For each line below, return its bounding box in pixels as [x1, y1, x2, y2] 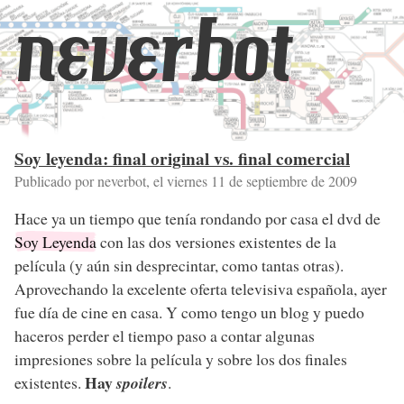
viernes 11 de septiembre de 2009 [167, 171, 357, 190]
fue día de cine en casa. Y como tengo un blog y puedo [14, 300, 364, 323]
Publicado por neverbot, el [14, 171, 167, 190]
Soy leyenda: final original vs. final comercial [14, 146, 350, 171]
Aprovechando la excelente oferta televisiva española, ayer [14, 277, 387, 299]
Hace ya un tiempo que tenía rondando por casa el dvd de [14, 207, 381, 229]
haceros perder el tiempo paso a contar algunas [14, 324, 315, 346]
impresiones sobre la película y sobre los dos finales [14, 347, 347, 370]
